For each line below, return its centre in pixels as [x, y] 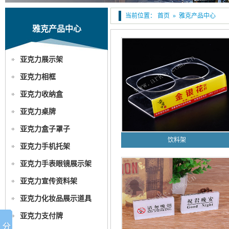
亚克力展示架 [41, 60]
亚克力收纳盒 [41, 94]
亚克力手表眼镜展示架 [56, 164]
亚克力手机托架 [45, 146]
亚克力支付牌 [41, 216]
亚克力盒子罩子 [45, 129]
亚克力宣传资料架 [49, 181]
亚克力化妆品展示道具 [56, 199]
